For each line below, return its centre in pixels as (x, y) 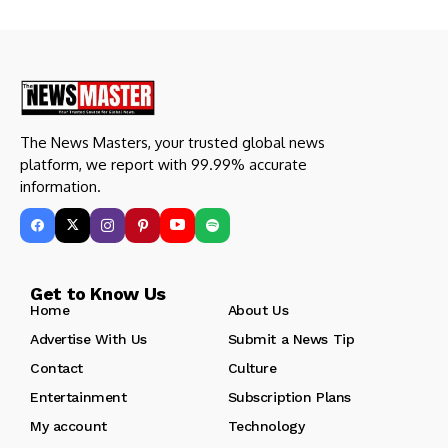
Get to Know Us (98, 293)
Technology (266, 425)
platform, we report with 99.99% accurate (163, 164)
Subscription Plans (289, 396)
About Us (258, 309)
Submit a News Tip (291, 338)
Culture (252, 367)
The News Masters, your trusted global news (172, 142)
